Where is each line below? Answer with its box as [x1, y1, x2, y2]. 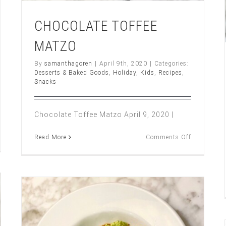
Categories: [154, 60, 189, 68]
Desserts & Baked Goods [34, 69, 109, 77]
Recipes [158, 69, 182, 77]
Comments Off [146, 134, 192, 141]
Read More [34, 134, 67, 141]
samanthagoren [44, 60, 92, 68]
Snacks [34, 78, 56, 86]
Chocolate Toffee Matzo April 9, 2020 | [34, 110, 174, 119]
